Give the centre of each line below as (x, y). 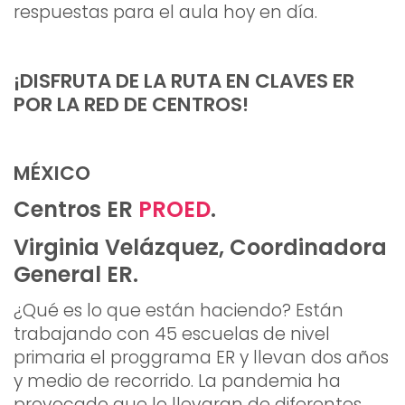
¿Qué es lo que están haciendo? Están (179, 311)
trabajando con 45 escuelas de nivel (172, 334)
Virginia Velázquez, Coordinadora (200, 248)
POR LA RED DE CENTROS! (131, 105)
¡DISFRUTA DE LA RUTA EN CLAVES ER (184, 81)
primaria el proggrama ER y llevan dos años (201, 358)
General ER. (76, 275)
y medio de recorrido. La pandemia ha (177, 381)
